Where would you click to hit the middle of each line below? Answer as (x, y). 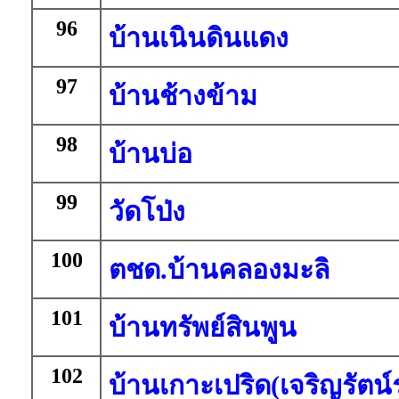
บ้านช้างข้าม (183, 96)
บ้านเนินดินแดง (199, 38)
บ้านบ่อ (151, 154)
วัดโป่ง (147, 212)
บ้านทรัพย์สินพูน (203, 327)
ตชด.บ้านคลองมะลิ (219, 269)
